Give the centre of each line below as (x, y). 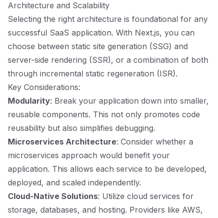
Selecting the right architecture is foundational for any (108, 19)
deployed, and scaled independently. (74, 182)
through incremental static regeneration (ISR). (93, 73)
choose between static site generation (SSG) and (98, 46)
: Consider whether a (155, 142)
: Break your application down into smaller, (129, 101)
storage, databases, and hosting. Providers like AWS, (105, 210)
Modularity (29, 101)
